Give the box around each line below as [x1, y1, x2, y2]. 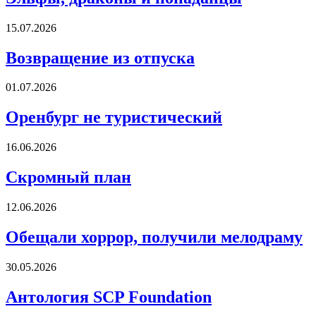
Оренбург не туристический [6, 108, 222, 127]
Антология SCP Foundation [6, 287, 212, 306]
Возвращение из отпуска [6, 48, 195, 67]
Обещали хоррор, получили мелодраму [6, 227, 303, 246]
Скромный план [6, 168, 131, 187]
